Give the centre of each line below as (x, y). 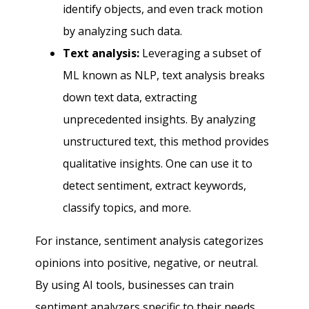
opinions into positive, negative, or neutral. (147, 262)
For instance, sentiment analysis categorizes (150, 240)
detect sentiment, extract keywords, (155, 185)
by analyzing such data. (123, 31)
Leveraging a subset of (201, 53)
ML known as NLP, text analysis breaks (164, 75)
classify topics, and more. (127, 207)
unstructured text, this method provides (166, 141)
